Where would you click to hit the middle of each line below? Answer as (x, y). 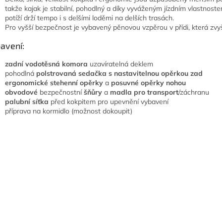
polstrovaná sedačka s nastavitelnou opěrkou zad (119, 73)
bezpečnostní (61, 92)
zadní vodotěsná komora (46, 64)
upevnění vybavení (139, 101)
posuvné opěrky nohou (148, 83)
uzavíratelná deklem (120, 64)
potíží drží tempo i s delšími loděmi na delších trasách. (89, 18)
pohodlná (21, 73)
